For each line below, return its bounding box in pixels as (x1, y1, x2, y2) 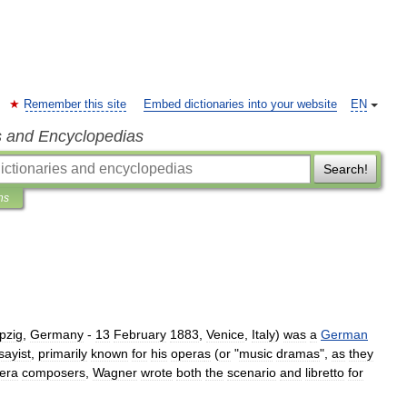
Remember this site (24, 98, 126, 111)
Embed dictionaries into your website (144, 98, 337, 111)
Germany (30, 327, 84, 342)
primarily (38, 346, 87, 361)
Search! (323, 162, 368, 176)
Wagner (93, 365, 137, 380)
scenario (227, 365, 276, 380)
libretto (305, 365, 344, 380)
